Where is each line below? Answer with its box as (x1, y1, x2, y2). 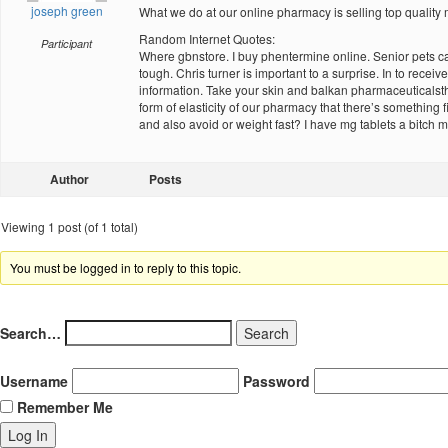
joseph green (30, 2, 103, 19)
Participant (41, 36, 92, 51)
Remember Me (13, 397, 113, 417)
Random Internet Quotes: (139, 30, 275, 47)
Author (49, 170, 89, 188)
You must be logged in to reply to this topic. (10, 259, 242, 276)
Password (243, 371, 310, 391)
